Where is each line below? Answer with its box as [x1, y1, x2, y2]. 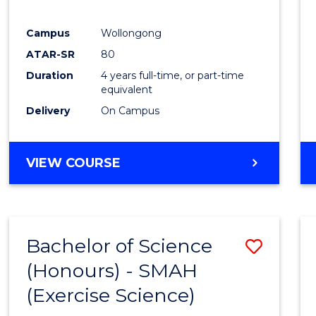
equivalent [101, 83, 153, 97]
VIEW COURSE [26, 155, 121, 171]
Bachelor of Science [26, 234, 213, 258]
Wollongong [101, 27, 162, 40]
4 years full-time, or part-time [101, 69, 245, 83]
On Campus [101, 104, 160, 118]
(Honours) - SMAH [26, 259, 198, 283]
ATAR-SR [26, 48, 75, 61]
